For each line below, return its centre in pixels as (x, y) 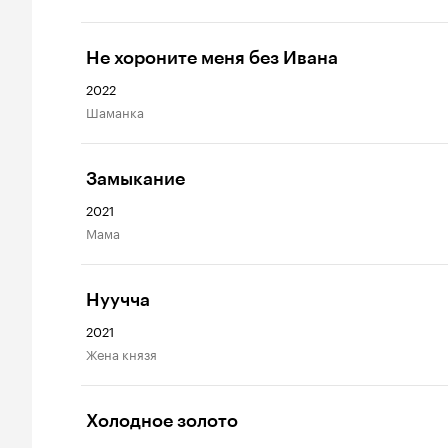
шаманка (121, 111)
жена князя (127, 353)
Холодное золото (162, 421)
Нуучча (118, 300)
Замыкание (135, 179)
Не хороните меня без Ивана (212, 58)
